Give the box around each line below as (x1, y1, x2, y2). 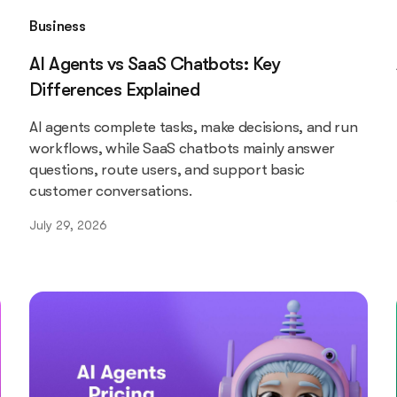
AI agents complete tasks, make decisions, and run (29, 118, 358, 136)
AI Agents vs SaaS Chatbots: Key (29, 52, 281, 74)
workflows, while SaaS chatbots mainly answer (29, 139, 336, 157)
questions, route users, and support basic (29, 160, 306, 178)
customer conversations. (29, 182, 192, 199)
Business (29, 17, 86, 35)
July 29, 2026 (29, 217, 108, 232)
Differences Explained (29, 78, 199, 100)
